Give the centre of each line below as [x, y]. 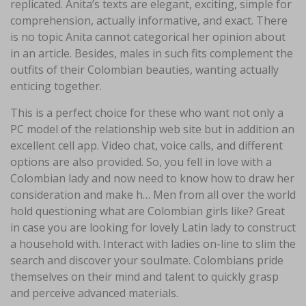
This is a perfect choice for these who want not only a [147, 113]
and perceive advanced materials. [94, 293]
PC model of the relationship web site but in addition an [152, 129]
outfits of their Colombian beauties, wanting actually [144, 70]
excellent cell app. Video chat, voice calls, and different [147, 145]
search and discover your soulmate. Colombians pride [147, 260]
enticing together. [56, 86]
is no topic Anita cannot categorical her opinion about [148, 37]
